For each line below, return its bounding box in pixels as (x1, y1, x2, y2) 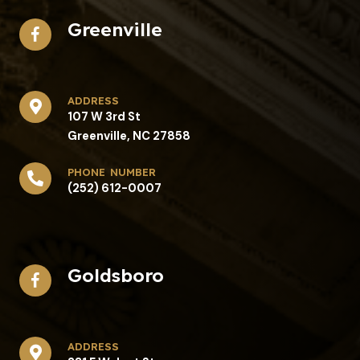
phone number (67, 161, 156, 180)
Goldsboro (67, 263, 164, 287)
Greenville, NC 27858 (67, 128, 190, 144)
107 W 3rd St (67, 108, 141, 125)
